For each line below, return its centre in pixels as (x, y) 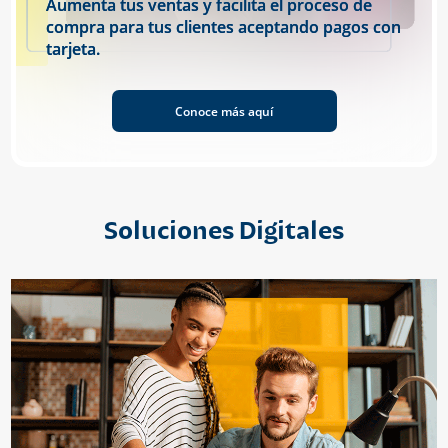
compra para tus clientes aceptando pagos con (224, 27)
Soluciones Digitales (224, 230)
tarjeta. (73, 49)
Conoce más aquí (224, 112)
